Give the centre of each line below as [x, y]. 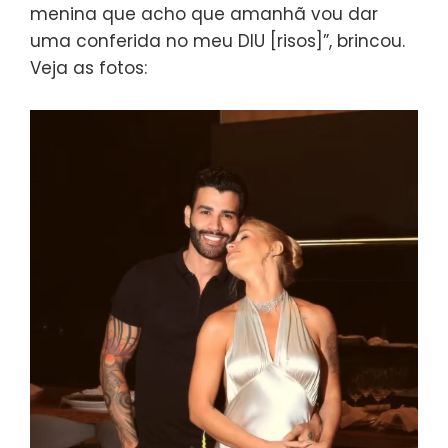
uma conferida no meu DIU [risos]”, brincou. [217, 41]
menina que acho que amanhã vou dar [204, 14]
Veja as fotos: [88, 68]
